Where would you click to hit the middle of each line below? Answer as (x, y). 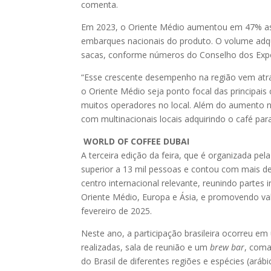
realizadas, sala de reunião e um (146, 247)
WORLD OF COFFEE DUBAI (137, 141)
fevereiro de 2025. (117, 211)
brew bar (227, 247)
